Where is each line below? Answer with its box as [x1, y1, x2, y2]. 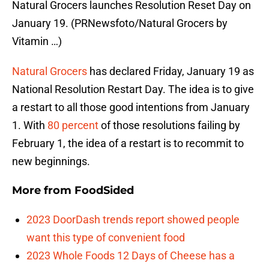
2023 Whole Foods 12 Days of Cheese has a [26, 249, 235, 262]
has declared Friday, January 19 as [87, 65, 254, 78]
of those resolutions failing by [98, 119, 240, 132]
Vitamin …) [12, 35, 62, 48]
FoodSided [74, 184, 134, 198]
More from [12, 184, 74, 198]
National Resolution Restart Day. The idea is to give [12, 83, 254, 96]
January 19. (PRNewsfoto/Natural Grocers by [12, 17, 228, 30]
